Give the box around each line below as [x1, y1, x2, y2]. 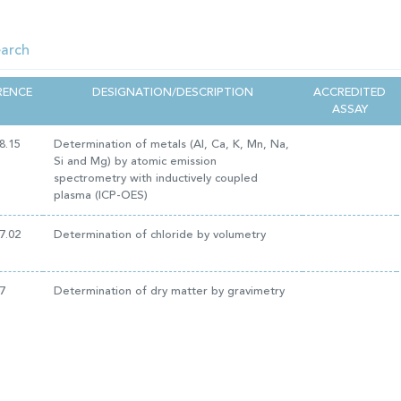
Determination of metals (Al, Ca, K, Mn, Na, [54, 139, 289, 150]
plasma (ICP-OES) [54, 190, 148, 201]
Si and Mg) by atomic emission [54, 156, 217, 167]
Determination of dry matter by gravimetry [54, 286, 285, 297]
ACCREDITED [313, 87, 386, 98]
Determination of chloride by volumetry [54, 229, 266, 241]
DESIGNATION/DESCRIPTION [92, 87, 253, 98]
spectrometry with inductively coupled [54, 173, 258, 184]
